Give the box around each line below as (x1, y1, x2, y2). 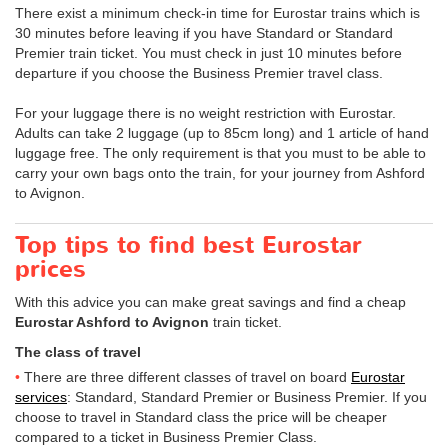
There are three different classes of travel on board (24, 368, 351, 385)
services (15, 388, 67, 405)
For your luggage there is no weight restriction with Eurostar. (15, 104, 396, 121)
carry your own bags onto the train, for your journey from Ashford (15, 164, 425, 181)
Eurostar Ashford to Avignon (15, 313, 209, 330)
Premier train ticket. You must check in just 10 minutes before (15, 44, 402, 61)
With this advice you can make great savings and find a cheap (15, 293, 406, 310)
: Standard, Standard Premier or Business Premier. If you (67, 388, 427, 405)
